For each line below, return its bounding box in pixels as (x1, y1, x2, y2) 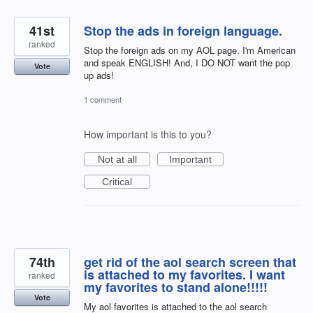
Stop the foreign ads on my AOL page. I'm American (84, 43, 296, 57)
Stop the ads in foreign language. (84, 22, 282, 41)
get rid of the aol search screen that (84, 253, 296, 272)
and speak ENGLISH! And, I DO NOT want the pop (84, 56, 290, 70)
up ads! (84, 68, 114, 82)
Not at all (97, 154, 137, 166)
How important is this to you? (84, 127, 212, 142)
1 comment (84, 94, 122, 105)
